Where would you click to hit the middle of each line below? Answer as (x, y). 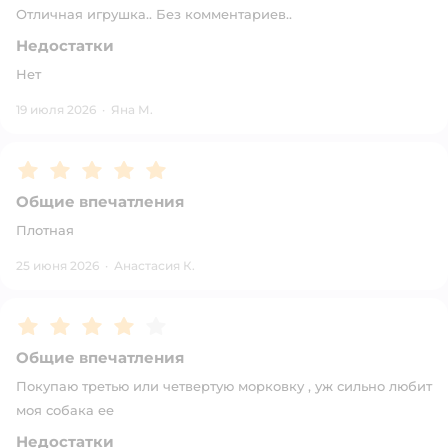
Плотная (45, 230)
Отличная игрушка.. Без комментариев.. (154, 14)
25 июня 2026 (57, 265)
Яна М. (132, 109)
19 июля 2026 (56, 109)
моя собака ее (65, 410)
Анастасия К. (154, 265)
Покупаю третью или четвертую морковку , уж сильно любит (224, 386)
